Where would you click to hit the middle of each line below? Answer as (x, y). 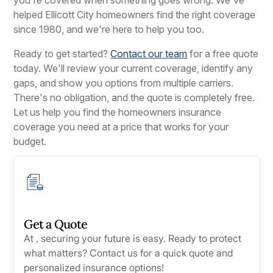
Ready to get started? (62, 53)
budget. (30, 141)
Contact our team (149, 53)
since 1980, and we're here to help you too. (109, 29)
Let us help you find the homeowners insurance (118, 112)
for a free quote (223, 53)
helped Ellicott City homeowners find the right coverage (135, 14)
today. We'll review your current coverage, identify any (133, 68)
